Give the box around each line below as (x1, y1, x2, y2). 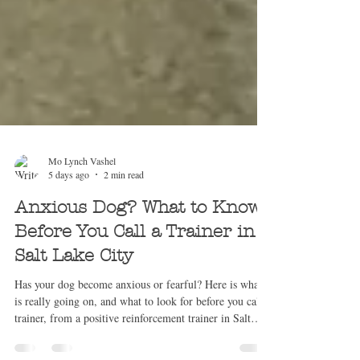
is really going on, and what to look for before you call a (14, 329, 271, 345)
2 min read (104, 203, 144, 217)
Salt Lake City (14, 280, 133, 302)
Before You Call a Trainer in (14, 256, 255, 278)
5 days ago (48, 203, 89, 217)
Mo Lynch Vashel (48, 189, 116, 202)
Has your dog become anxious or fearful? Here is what (14, 312, 262, 328)
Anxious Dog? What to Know (14, 232, 262, 254)
